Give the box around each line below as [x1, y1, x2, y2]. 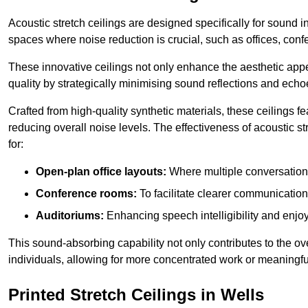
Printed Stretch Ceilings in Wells [8, 285, 264, 304]
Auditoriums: [36, 209, 104, 221]
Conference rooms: [36, 187, 137, 199]
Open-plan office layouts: [36, 165, 166, 177]
